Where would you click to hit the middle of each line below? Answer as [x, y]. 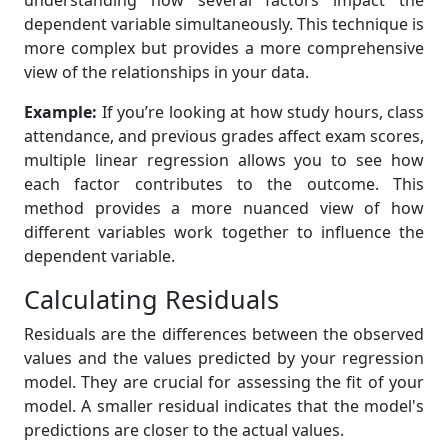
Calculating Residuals [151, 299]
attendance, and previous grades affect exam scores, [224, 136]
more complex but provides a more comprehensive [224, 48]
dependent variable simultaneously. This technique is [224, 24]
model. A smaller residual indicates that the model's [224, 406]
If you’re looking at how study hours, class [260, 112]
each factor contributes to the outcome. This [224, 184]
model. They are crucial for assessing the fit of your [224, 382]
